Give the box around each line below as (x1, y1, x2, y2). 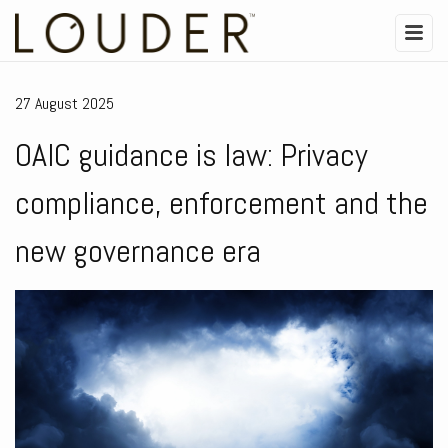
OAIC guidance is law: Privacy (15, 134, 368, 175)
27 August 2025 (15, 92, 114, 114)
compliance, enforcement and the (15, 182, 428, 223)
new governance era (15, 230, 261, 271)
